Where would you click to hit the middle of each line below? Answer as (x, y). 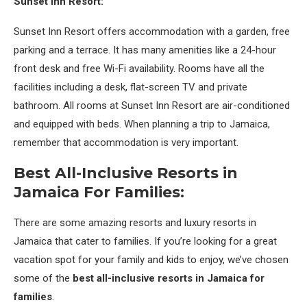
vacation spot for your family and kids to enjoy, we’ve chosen (151, 260)
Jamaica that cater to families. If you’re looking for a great (145, 241)
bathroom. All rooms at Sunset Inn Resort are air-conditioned (152, 106)
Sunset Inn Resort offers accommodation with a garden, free (152, 32)
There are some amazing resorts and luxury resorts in (135, 223)
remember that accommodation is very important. (126, 143)
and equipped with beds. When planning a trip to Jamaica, (142, 124)
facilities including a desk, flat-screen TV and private (131, 87)
